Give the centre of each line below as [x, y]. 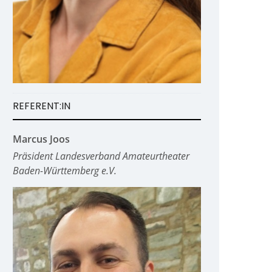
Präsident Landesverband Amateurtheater [101, 156]
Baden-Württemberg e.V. [65, 171]
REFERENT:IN [42, 106]
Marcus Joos [41, 139]
